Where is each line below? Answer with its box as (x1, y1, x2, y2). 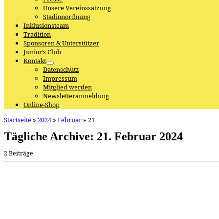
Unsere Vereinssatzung (43, 3, 111, 13)
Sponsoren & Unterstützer (23, 39, 99, 48)
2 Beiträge (4, 149, 33, 157)
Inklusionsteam (23, 21, 69, 30)
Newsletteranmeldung (43, 91, 109, 101)
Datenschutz (43, 65, 79, 74)
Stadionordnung (43, 12, 90, 22)
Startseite (4, 115, 31, 125)
